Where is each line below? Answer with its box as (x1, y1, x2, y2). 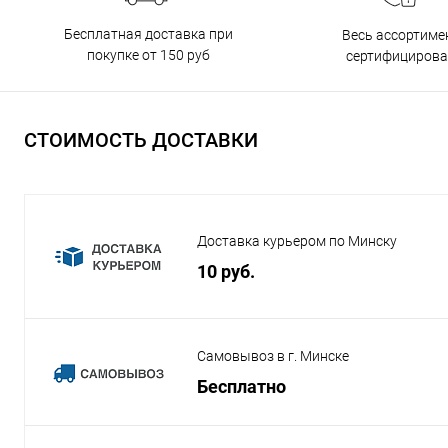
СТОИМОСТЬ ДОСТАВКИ (24, 128, 258, 153)
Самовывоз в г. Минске (197, 348, 349, 365)
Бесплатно (197, 376, 286, 398)
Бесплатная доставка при (64, 25, 233, 42)
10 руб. (197, 261, 255, 283)
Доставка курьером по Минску (197, 233, 397, 250)
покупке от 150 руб (87, 46, 210, 63)
